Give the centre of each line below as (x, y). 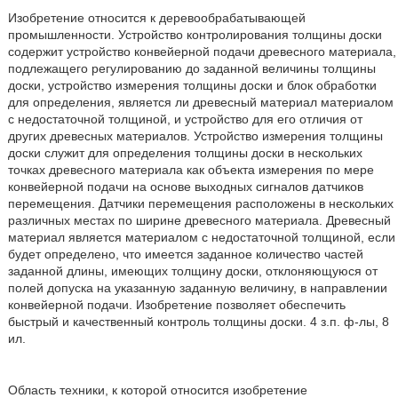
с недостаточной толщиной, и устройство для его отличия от (185, 119)
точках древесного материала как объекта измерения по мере (191, 170)
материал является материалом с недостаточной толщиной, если (201, 237)
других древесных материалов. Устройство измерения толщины (195, 136)
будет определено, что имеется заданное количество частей (185, 254)
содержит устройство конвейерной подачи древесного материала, (202, 52)
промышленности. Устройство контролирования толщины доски (195, 35)
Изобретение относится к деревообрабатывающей (156, 18)
